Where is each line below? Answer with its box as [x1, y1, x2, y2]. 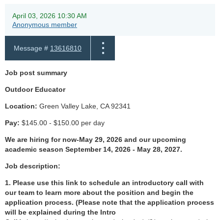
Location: [5, 102, 37, 110]
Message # [14, 44, 50, 53]
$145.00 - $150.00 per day [20, 119, 105, 127]
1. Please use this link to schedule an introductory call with [5, 179, 204, 187]
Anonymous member [12, 21, 77, 29]
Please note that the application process [78, 198, 214, 207]
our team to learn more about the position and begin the [5, 189, 193, 197]
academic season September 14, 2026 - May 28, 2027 [5, 145, 180, 154]
